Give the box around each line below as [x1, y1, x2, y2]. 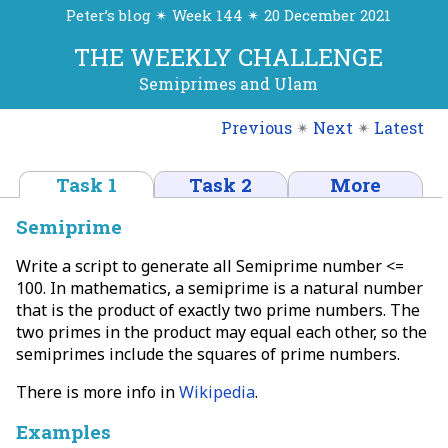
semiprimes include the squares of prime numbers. [16, 342, 400, 365]
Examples [16, 418, 111, 444]
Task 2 [189, 171, 253, 197]
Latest [374, 116, 424, 138]
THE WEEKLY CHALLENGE [73, 41, 383, 74]
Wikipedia [179, 380, 255, 403]
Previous [221, 116, 292, 138]
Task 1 [56, 171, 118, 197]
